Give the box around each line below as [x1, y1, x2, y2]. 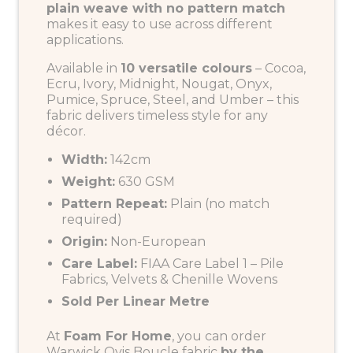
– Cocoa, [252, 60, 306, 76]
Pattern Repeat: [61, 195, 168, 211]
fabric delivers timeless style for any [46, 107, 268, 123]
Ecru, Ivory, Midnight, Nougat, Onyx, [46, 76, 272, 91]
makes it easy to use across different [46, 16, 273, 32]
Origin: [61, 233, 108, 249]
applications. [46, 32, 124, 47]
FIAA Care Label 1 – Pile [137, 255, 284, 271]
